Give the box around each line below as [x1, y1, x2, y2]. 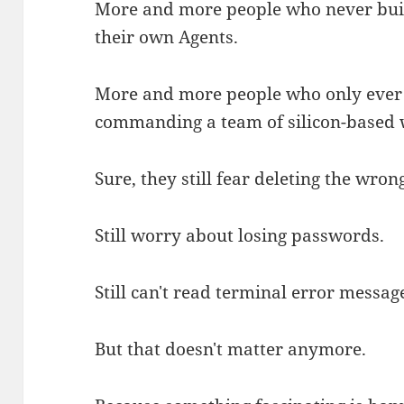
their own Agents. [95, 25, 239, 50]
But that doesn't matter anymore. [95, 337, 367, 362]
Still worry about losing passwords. [95, 224, 385, 248]
